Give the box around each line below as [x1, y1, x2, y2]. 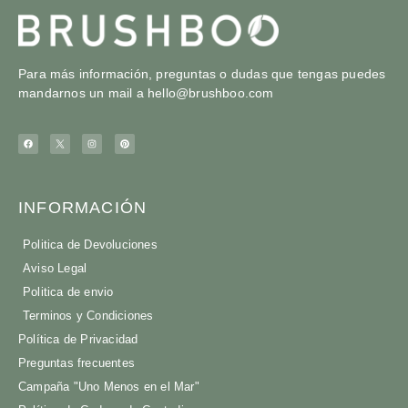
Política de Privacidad [18, 331, 138, 346]
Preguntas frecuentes [18, 355, 135, 370]
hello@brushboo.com [148, 85, 274, 100]
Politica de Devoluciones [23, 237, 158, 251]
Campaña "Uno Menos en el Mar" [18, 379, 199, 393]
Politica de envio [23, 284, 114, 299]
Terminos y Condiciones [23, 308, 154, 322]
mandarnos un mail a [18, 85, 148, 100]
